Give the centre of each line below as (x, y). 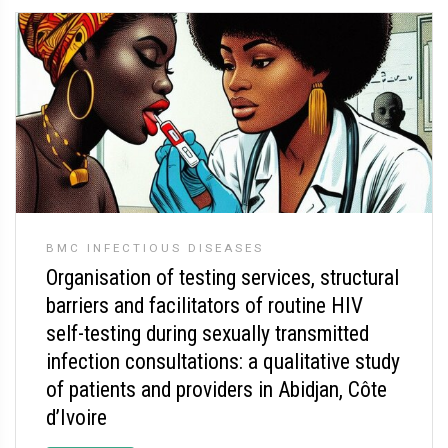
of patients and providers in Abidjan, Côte (216, 389)
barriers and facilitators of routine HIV (204, 305)
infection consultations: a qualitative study (223, 361)
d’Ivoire (76, 417)
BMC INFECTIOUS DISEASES (155, 248)
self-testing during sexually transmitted (207, 333)
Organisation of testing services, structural (222, 277)
